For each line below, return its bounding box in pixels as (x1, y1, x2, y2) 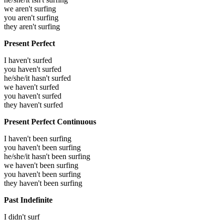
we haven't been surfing (4, 161, 78, 170)
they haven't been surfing (4, 179, 82, 188)
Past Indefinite (4, 196, 53, 205)
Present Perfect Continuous (4, 117, 96, 126)
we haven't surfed (4, 83, 59, 92)
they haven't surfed (4, 101, 63, 110)
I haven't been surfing (4, 134, 71, 143)
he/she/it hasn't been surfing (4, 152, 90, 161)
